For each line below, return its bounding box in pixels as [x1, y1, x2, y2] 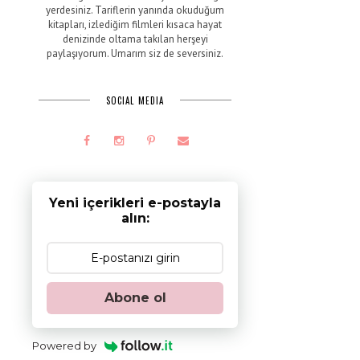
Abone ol [104, 289, 166, 305]
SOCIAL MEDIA [105, 93, 165, 107]
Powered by [32, 338, 96, 352]
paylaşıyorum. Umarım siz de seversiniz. [47, 46, 223, 60]
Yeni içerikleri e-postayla [49, 194, 221, 211]
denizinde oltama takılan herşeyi [62, 31, 208, 46]
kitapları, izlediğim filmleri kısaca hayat [48, 17, 222, 31]
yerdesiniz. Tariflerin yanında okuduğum [46, 2, 224, 17]
